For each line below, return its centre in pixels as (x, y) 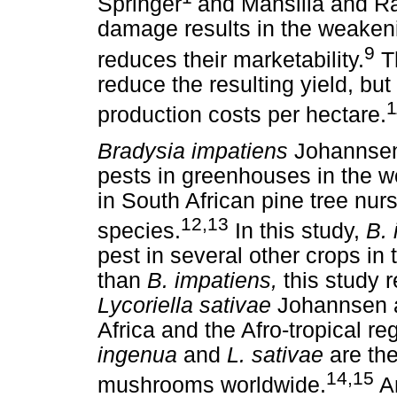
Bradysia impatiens (196, 152)
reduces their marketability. (231, 59)
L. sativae (278, 355)
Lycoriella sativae (187, 306)
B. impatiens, (215, 281)
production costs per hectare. (242, 114)
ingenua (140, 355)
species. (139, 231)
